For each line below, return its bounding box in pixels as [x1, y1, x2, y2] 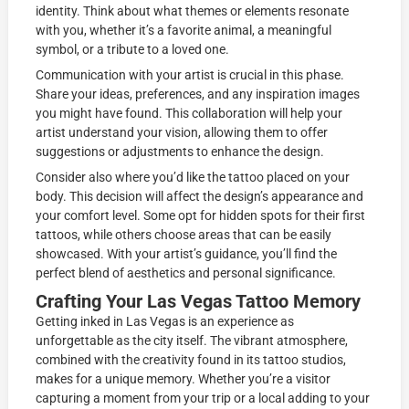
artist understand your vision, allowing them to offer [36, 125, 329, 141]
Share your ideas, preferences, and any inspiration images [36, 87, 361, 102]
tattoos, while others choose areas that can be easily [36, 227, 332, 243]
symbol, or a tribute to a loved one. [36, 42, 230, 58]
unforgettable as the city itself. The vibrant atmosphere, [36, 333, 349, 349]
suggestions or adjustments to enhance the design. [36, 144, 325, 160]
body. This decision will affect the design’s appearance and [36, 189, 364, 204]
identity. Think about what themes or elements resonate [36, 4, 350, 19]
